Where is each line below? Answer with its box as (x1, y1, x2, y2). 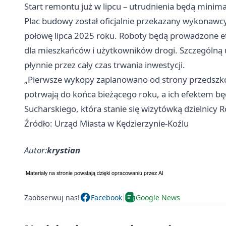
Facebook (91, 192, 122, 202)
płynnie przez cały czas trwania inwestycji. (24, 59, 185, 71)
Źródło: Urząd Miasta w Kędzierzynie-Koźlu (24, 118, 189, 130)
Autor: (24, 144, 47, 156)
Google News (136, 192, 180, 202)
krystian (47, 144, 80, 156)
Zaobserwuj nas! (24, 192, 80, 202)
